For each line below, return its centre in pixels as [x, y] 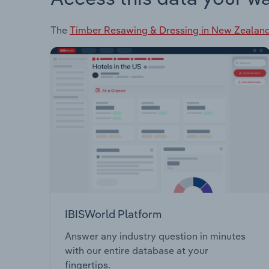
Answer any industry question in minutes [155, 236]
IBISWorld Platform [113, 214]
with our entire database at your [137, 251]
